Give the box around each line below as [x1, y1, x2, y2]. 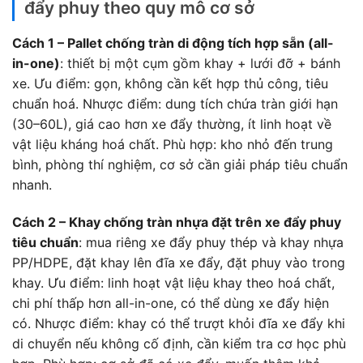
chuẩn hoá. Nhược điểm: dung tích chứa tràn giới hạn [12, 96, 338, 113]
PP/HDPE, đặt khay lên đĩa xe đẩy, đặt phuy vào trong [12, 254, 345, 271]
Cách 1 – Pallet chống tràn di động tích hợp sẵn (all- [12, 35, 334, 52]
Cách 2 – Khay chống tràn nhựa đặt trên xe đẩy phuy [12, 214, 341, 231]
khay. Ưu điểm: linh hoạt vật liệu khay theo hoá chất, [12, 275, 335, 292]
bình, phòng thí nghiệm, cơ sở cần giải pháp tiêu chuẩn [12, 156, 348, 173]
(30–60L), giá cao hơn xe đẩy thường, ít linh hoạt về [12, 116, 331, 133]
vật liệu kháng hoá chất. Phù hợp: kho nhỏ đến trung [12, 136, 333, 153]
